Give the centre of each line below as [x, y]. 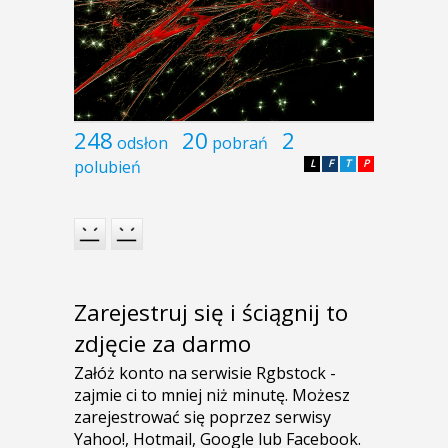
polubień [107, 166]
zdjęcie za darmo [162, 344]
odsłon [142, 142]
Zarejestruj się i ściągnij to [211, 313]
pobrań [240, 142]
